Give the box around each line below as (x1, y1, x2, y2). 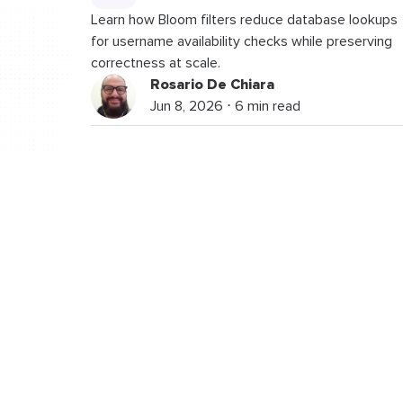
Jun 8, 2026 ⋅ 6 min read (149, 98, 300, 113)
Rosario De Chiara (149, 75, 274, 94)
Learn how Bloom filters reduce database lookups (90, 12, 398, 27)
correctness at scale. (90, 55, 220, 70)
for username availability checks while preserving (90, 33, 392, 49)
